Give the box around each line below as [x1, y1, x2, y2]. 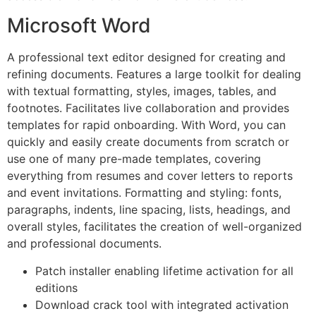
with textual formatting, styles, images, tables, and [7, 84, 276, 99]
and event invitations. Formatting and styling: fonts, [7, 186, 281, 200]
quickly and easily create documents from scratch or [7, 135, 289, 150]
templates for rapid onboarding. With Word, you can [7, 118, 286, 133]
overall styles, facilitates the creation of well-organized [7, 219, 302, 234]
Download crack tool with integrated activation [35, 297, 288, 312]
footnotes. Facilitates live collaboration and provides [7, 101, 289, 116]
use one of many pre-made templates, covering [7, 152, 261, 166]
